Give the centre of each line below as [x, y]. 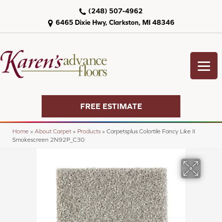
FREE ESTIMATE [111, 106]
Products [89, 131]
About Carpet [53, 131]
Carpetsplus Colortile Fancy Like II [151, 131]
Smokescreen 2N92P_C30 [49, 139]
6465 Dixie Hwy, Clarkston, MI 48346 [115, 22]
